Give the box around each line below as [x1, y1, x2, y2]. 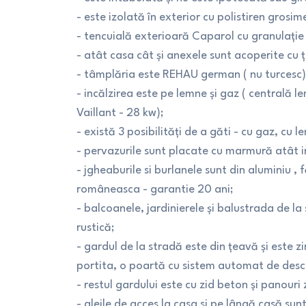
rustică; [76, 222, 115, 234]
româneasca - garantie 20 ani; [76, 184, 234, 195]
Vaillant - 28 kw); [76, 107, 164, 119]
